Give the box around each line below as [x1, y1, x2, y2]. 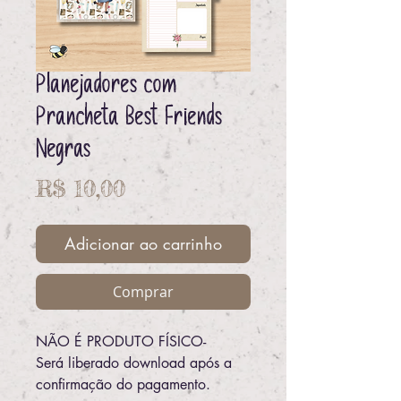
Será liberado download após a [36, 354, 232, 372]
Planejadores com [36, 68, 177, 107]
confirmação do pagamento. [36, 375, 210, 394]
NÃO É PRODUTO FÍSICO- [36, 332, 206, 351]
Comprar [113, 282, 174, 302]
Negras [36, 132, 91, 171]
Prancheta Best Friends [36, 100, 223, 139]
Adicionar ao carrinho [64, 233, 222, 254]
